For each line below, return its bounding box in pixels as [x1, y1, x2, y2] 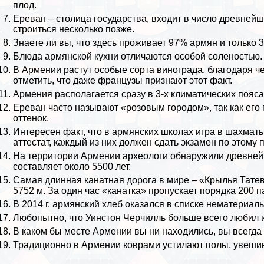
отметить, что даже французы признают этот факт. [13, 75, 233, 86]
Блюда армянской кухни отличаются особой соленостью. [13, 51, 263, 62]
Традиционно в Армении [13, 240, 124, 250]
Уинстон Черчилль [85, 213, 166, 223]
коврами [123, 240, 161, 250]
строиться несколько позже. [13, 24, 135, 35]
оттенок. [13, 113, 49, 124]
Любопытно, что [13, 213, 86, 223]
